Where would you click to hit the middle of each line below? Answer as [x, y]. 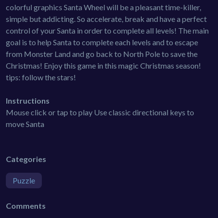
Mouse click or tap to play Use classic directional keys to [100, 112]
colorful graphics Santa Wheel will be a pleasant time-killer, [103, 7]
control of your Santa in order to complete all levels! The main [107, 30]
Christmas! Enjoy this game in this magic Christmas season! [103, 65]
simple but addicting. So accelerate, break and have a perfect [106, 18]
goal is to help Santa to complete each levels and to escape [102, 42]
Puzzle [24, 180]
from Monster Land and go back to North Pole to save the [102, 54]
